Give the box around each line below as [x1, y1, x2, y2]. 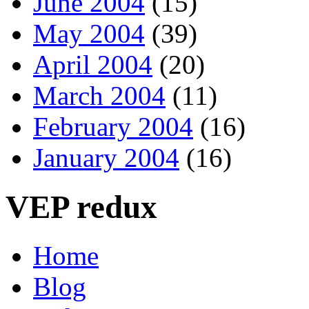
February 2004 [33, 112, 193, 142]
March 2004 [33, 81, 166, 111]
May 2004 [33, 19, 145, 49]
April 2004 [33, 50, 152, 80]
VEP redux [6, 188, 157, 225]
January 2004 [33, 143, 179, 173]
